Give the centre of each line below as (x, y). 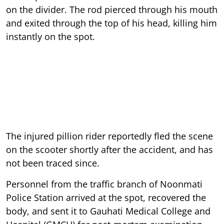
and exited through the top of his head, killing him (111, 23)
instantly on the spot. (50, 36)
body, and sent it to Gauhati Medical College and (108, 211)
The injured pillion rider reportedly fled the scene (109, 136)
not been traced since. (53, 163)
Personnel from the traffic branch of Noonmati (104, 184)
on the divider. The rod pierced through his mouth (112, 9)
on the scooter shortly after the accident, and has (109, 149)
